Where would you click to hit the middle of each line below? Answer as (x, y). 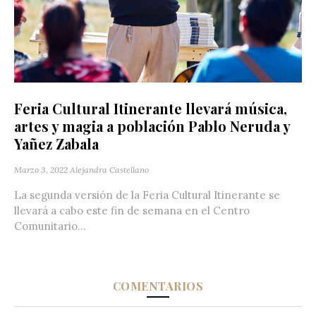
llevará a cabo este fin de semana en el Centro (132, 210)
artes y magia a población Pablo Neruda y (152, 126)
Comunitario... (50, 226)
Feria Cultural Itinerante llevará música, (151, 108)
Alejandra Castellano (109, 169)
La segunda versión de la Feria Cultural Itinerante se (147, 195)
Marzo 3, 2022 (41, 169)
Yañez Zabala (56, 143)
